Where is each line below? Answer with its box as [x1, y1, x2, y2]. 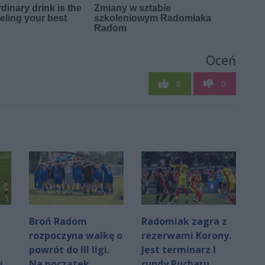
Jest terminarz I [141, 243, 216, 256]
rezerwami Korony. [141, 228, 231, 242]
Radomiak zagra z [141, 214, 227, 228]
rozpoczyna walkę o [29, 228, 122, 242]
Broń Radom [29, 214, 87, 228]
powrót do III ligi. [29, 243, 109, 256]
